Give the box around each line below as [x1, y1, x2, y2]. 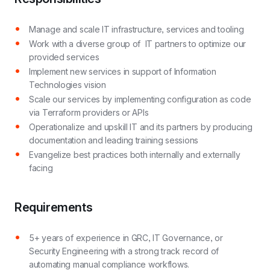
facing [29, 163, 53, 173]
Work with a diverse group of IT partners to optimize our [29, 39, 246, 49]
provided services [29, 52, 99, 62]
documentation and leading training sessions [29, 135, 198, 145]
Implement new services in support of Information [29, 66, 216, 77]
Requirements [14, 200, 93, 215]
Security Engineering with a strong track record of [29, 246, 219, 256]
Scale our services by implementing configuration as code [29, 94, 251, 104]
